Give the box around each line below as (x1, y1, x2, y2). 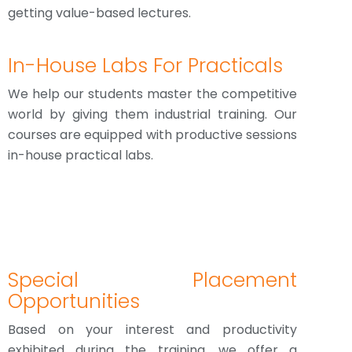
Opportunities (8, 288, 140, 315)
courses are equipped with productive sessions (8, 126, 297, 144)
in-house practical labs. (8, 146, 153, 164)
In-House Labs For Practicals (8, 52, 283, 79)
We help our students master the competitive (8, 85, 297, 103)
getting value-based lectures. (8, 4, 191, 22)
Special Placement (8, 266, 297, 294)
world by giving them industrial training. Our (8, 105, 297, 123)
